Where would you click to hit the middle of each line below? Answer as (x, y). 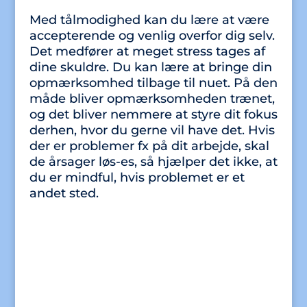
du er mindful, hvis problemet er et (137, 177)
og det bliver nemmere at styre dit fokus (153, 114)
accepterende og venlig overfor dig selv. (152, 36)
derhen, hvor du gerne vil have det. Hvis (152, 130)
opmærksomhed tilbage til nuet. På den (153, 83)
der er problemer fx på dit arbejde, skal (149, 146)
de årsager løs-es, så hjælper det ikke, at (153, 162)
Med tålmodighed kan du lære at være (149, 20)
